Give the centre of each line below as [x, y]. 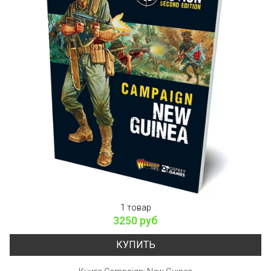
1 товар [135, 207]
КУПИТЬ [135, 244]
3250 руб [135, 220]
